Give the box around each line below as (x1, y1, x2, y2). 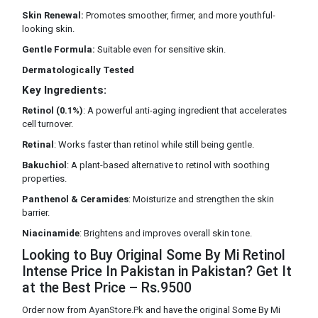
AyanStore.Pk (89, 304, 143, 315)
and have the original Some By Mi (143, 304, 280, 315)
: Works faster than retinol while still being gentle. (54, 138, 254, 150)
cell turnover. (22, 118, 73, 129)
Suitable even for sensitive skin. (95, 43, 226, 55)
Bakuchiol (22, 159, 67, 170)
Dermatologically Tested (22, 64, 134, 75)
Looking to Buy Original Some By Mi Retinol (22, 246, 285, 263)
